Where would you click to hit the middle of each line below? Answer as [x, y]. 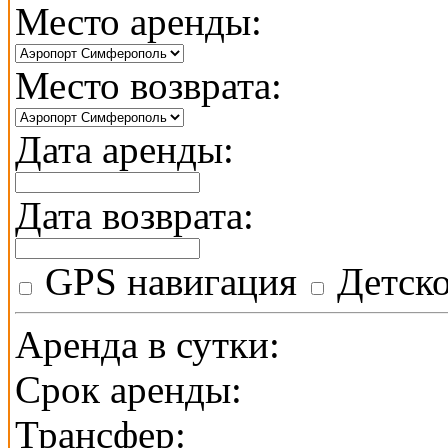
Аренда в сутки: [147, 345]
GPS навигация [166, 282]
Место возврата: [148, 86]
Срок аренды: [128, 390]
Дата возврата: [134, 216]
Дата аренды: [124, 150]
